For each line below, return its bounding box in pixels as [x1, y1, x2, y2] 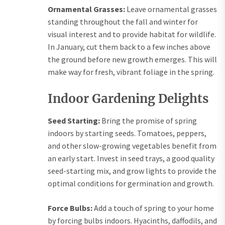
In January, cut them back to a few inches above [48, 42, 210, 52]
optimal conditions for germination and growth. [48, 178, 214, 189]
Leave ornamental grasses [125, 4, 217, 15]
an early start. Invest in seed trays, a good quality [48, 153, 214, 164]
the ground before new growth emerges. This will [48, 54, 217, 65]
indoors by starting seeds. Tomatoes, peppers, [48, 128, 206, 139]
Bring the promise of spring [100, 116, 197, 126]
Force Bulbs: [48, 203, 92, 213]
